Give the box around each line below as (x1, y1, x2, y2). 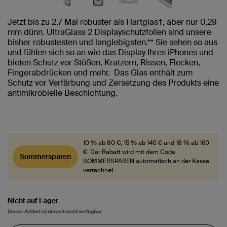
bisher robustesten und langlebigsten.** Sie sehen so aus (8, 37, 217, 48)
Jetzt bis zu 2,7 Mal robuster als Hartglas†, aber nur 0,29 (8, 17, 217, 27)
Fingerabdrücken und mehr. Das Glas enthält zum (8, 67, 193, 78)
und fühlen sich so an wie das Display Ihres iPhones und (8, 47, 213, 58)
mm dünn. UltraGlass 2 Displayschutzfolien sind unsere (8, 27, 211, 37)
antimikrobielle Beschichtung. (8, 88, 120, 98)
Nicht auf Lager (8, 196, 58, 205)
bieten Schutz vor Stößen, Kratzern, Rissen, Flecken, (8, 57, 200, 68)
